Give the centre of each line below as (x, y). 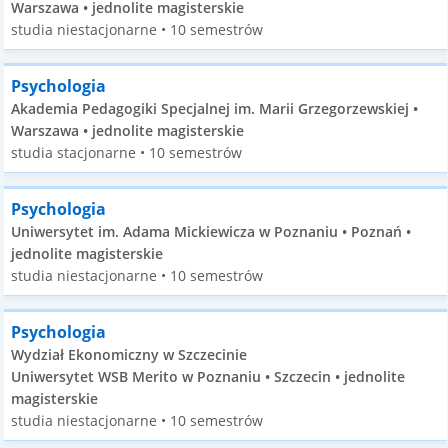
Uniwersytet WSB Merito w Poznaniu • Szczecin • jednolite (208, 376)
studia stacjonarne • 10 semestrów (127, 152)
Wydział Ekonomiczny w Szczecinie (129, 354)
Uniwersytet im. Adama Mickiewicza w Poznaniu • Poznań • (211, 231)
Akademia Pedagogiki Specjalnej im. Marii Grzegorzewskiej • (215, 108)
